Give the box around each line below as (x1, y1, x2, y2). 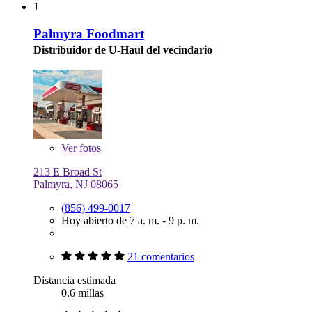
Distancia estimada (33, 274, 116, 287)
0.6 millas (61, 287, 104, 299)
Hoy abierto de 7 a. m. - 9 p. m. (61, 214, 199, 227)
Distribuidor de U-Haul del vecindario (33, 43, 212, 56)
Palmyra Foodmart (33, 26, 144, 41)
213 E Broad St (33, 166, 102, 178)
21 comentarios (127, 251, 194, 263)
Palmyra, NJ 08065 (33, 178, 118, 191)
